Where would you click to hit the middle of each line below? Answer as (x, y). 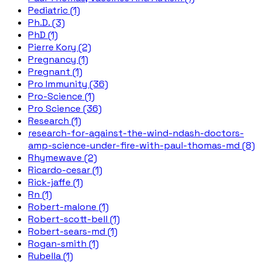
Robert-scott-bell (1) (74, 219)
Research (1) (55, 121)
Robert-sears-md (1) (73, 231)
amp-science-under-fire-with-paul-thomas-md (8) (142, 145)
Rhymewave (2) (63, 158)
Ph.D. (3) (46, 23)
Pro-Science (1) (61, 96)
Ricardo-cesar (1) (65, 170)
